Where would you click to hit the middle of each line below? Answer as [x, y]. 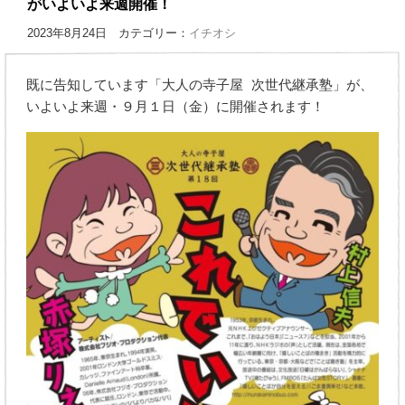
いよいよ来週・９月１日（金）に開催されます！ [176, 107]
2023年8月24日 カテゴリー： [108, 33]
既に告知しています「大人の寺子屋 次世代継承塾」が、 [200, 85]
